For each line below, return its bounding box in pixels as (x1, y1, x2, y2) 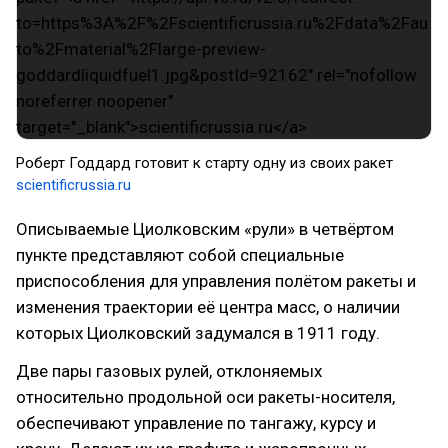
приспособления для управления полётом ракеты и (16, 270, 416, 291)
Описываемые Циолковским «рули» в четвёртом (16, 218, 394, 239)
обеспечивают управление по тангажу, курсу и (16, 412, 376, 433)
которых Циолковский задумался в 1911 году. (16, 322, 380, 343)
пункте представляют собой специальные (16, 244, 344, 265)
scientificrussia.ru (16, 175, 131, 194)
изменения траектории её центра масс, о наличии (16, 296, 400, 317)
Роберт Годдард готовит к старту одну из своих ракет (16, 153, 393, 172)
